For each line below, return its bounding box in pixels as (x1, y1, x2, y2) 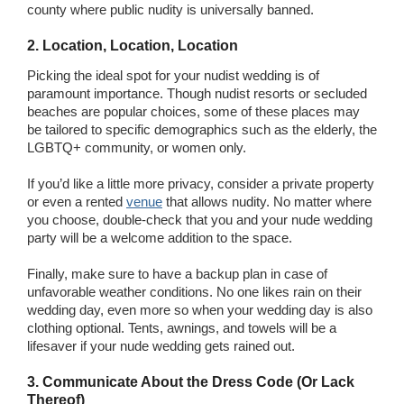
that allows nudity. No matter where (162, 193, 372, 209)
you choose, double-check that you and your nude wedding (27, 211, 372, 227)
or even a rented (27, 193, 126, 209)
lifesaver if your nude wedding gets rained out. (27, 337, 295, 353)
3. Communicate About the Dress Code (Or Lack (27, 373, 354, 390)
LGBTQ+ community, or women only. (27, 139, 250, 155)
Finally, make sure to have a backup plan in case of (27, 265, 327, 281)
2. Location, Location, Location (27, 37, 238, 53)
